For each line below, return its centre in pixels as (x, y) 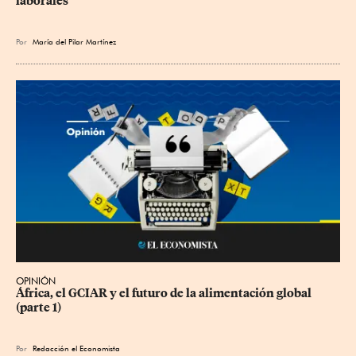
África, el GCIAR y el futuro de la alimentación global (165, 294)
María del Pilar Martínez (74, 41)
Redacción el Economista (76, 348)
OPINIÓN (36, 281)
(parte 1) (39, 308)
